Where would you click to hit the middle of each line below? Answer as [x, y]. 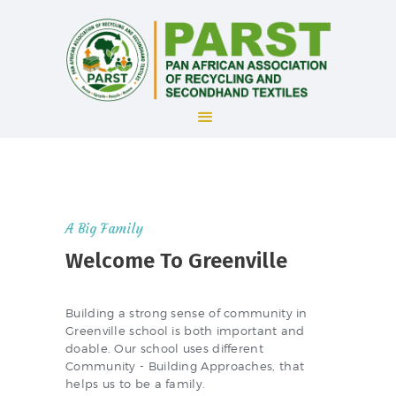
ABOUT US [114, 190]
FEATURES [114, 247]
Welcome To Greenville [176, 260]
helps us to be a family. [136, 383]
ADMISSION [119, 218]
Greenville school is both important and [185, 330]
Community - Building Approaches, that [185, 366]
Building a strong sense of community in [187, 312]
